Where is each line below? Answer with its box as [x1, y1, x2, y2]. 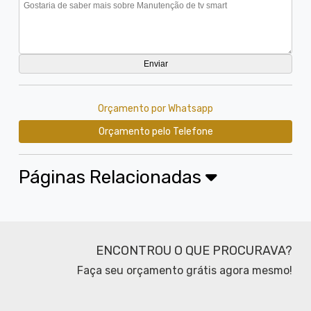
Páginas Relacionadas [19, 165, 206, 188]
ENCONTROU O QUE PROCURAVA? [95, 242, 292, 258]
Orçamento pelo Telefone [98, 125, 213, 137]
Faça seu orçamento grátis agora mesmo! [76, 263, 292, 277]
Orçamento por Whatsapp [98, 102, 213, 115]
